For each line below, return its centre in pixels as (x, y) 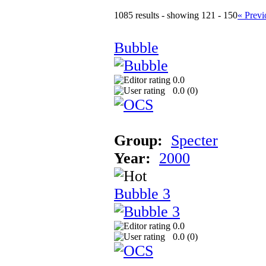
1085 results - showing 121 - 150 (176, 15)
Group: (138, 140)
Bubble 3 (142, 194)
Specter (194, 140)
